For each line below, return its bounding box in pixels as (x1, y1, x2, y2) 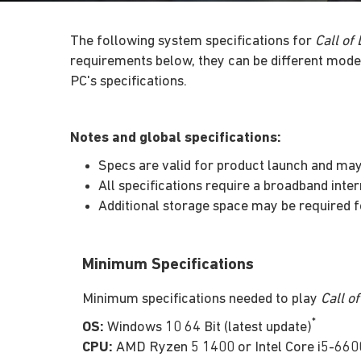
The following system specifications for (70, 33, 315, 49)
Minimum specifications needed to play (82, 291, 321, 307)
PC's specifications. (70, 73, 187, 89)
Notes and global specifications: (70, 130, 281, 146)
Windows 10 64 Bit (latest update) (104, 319, 312, 335)
